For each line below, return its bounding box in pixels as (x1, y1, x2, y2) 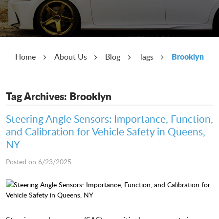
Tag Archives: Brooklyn (6, 89, 111, 104)
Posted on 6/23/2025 (6, 156, 71, 166)
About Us (54, 51, 87, 63)
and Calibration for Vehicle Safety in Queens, (6, 124, 205, 138)
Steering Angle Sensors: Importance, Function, (6, 111, 213, 126)
